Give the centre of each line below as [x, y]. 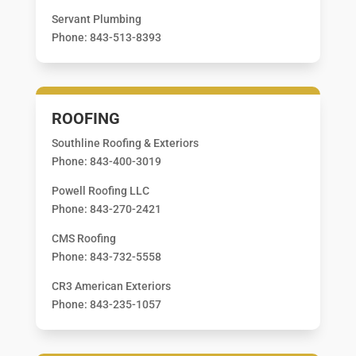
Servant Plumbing [96, 19]
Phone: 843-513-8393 [106, 37]
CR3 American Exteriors [111, 286]
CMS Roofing [83, 238]
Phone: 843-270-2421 [106, 209]
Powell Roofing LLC [100, 190]
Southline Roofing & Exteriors [125, 143]
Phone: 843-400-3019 [106, 161]
